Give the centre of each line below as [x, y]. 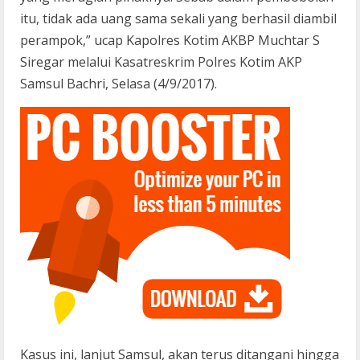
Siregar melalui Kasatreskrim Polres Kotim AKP [161, 62]
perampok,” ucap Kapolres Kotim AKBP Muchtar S [170, 41]
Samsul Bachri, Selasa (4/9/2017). [119, 84]
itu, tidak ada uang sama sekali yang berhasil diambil [178, 19]
